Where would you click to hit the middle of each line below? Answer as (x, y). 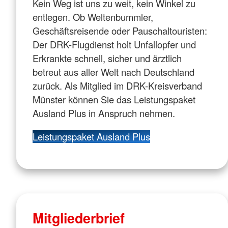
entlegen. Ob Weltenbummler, (93, 17)
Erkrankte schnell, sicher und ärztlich (107, 58)
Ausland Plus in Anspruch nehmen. (104, 113)
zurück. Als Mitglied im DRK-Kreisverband (117, 86)
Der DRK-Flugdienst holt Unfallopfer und (114, 45)
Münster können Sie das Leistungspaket (114, 99)
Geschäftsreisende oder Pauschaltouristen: (120, 31)
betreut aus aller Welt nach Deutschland (113, 72)
